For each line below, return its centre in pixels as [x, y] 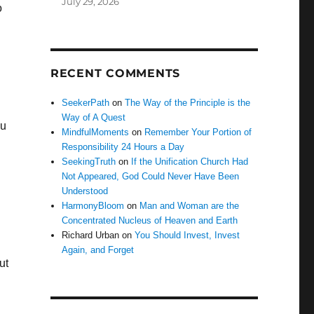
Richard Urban [91, 235]
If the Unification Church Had [190, 162]
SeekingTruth [89, 162]
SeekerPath [86, 103]
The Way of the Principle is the [188, 103]
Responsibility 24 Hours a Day [123, 147]
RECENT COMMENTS [115, 74]
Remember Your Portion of [198, 132]
